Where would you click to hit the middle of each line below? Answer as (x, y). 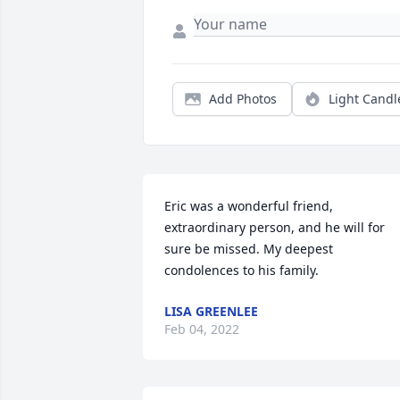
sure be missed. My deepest (249, 249)
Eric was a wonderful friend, (249, 206)
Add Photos (243, 99)
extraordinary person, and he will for (275, 228)
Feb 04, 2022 (202, 329)
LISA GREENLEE (211, 312)
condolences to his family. (242, 271)
